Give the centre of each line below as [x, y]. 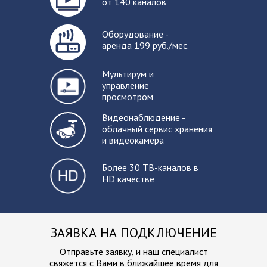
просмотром [128, 97]
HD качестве [128, 179]
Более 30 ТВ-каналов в [150, 167]
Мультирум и [128, 74]
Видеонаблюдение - [144, 117]
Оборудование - [135, 34]
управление [125, 85]
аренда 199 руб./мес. [145, 45]
